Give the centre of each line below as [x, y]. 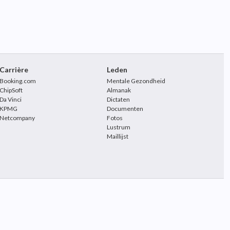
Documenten [125, 109]
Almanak [119, 90]
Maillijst [117, 136]
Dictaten [118, 99]
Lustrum [118, 127]
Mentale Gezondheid [136, 81]
